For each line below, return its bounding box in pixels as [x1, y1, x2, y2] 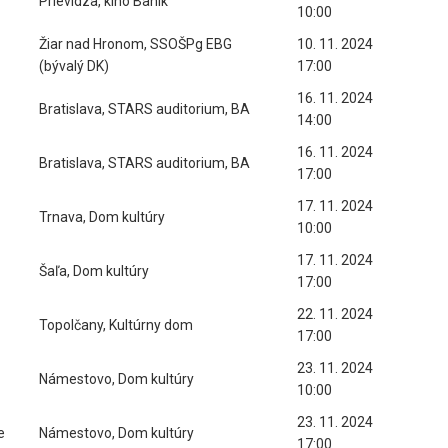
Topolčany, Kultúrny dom [39, 317, 193, 333]
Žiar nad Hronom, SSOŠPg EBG [39, 36, 232, 52]
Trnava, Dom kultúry [39, 209, 165, 225]
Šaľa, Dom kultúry [39, 263, 149, 279]
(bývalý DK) [39, 58, 109, 74]
